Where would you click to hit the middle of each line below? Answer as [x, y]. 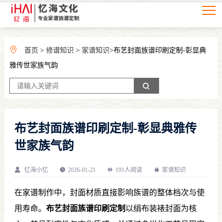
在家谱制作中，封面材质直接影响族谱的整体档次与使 [109, 193]
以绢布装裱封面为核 [161, 208]
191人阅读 [129, 170]
